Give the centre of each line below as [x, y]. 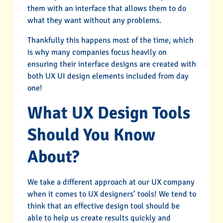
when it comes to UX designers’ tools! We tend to [111, 194]
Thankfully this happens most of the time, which [110, 41]
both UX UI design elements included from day [108, 76]
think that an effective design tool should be [103, 206]
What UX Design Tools [109, 113]
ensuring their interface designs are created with [111, 64]
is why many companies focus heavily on [97, 53]
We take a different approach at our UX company [111, 182]
